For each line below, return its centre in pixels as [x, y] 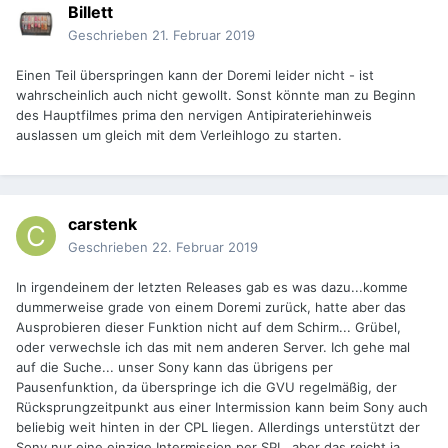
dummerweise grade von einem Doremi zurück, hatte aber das [211, 307]
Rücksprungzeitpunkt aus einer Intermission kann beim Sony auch [222, 407]
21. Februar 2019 [203, 35]
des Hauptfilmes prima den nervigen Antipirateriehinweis [194, 115]
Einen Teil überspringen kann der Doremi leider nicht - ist [195, 75]
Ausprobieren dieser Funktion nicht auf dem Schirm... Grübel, [208, 327]
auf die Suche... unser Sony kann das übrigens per [174, 367]
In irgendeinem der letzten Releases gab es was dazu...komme [212, 287]
